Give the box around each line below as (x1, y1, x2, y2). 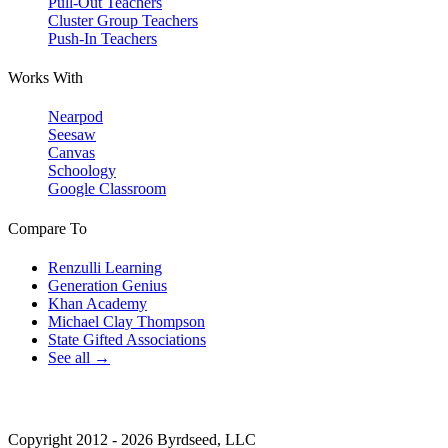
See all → (48, 348, 110, 366)
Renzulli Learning (48, 258, 162, 276)
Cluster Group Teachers (48, 11, 198, 29)
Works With (8, 69, 83, 87)
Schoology (48, 162, 116, 180)
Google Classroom (48, 180, 166, 198)
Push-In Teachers (48, 29, 157, 47)
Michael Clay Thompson (48, 312, 205, 330)
